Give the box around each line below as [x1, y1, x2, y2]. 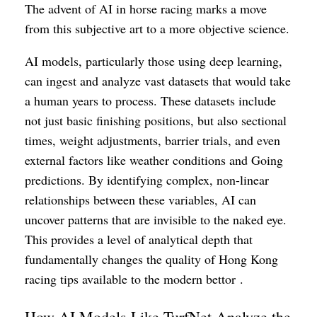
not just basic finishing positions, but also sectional [25, 112, 287, 129]
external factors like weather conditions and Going [25, 151, 283, 168]
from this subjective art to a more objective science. [25, 20, 289, 37]
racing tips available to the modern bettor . [25, 270, 243, 287]
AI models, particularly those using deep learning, [25, 52, 282, 69]
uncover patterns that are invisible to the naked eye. [25, 211, 287, 228]
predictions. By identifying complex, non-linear [25, 171, 269, 188]
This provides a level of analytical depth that [25, 231, 253, 248]
